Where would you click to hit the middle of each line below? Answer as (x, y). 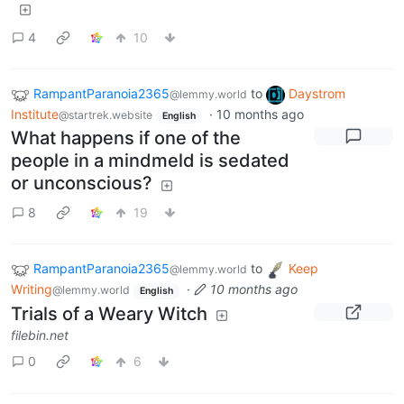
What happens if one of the (126, 138)
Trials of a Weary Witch (109, 313)
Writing (32, 289)
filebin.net (40, 335)
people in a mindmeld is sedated (150, 161)
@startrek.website (106, 115)
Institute (35, 114)
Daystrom (317, 94)
